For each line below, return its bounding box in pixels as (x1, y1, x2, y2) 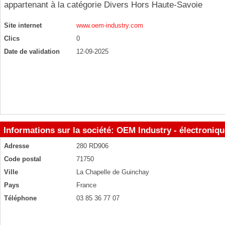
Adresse (4, 142, 29, 150)
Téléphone (4, 194, 37, 202)
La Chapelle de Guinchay (76, 168, 149, 176)
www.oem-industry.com (76, 22, 143, 29)
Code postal (4, 155, 41, 163)
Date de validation (4, 48, 60, 55)
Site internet (4, 22, 42, 29)
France (76, 181, 96, 189)
